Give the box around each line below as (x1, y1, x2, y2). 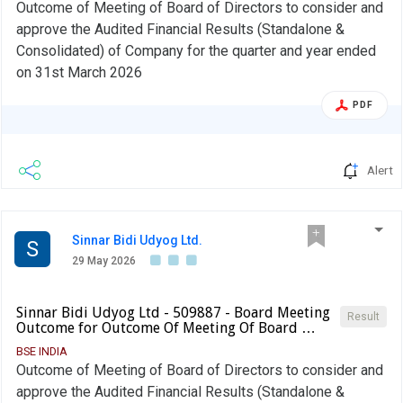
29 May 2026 (72, 255, 136, 268)
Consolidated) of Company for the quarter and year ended (16, 42, 376, 60)
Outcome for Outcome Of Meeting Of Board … (16, 319, 316, 337)
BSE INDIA (16, 345, 67, 359)
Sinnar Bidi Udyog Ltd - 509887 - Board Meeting (16, 304, 330, 322)
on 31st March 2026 (16, 64, 142, 82)
